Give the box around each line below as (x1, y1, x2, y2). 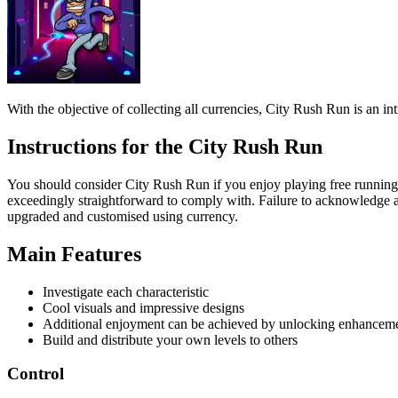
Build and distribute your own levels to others (43, 221, 298, 237)
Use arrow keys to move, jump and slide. (43, 290, 272, 306)
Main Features (7, 131, 141, 155)
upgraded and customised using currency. (7, 98, 238, 114)
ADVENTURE (7, 350, 97, 366)
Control (7, 254, 64, 274)
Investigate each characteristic (43, 173, 209, 189)
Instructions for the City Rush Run (7, 24, 322, 48)
